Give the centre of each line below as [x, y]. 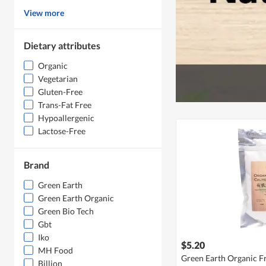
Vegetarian [58, 79]
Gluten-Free [60, 92]
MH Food [56, 251]
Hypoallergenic [66, 118]
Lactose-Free [62, 131]
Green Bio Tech [66, 211]
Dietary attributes [62, 46]
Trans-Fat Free [65, 105]
